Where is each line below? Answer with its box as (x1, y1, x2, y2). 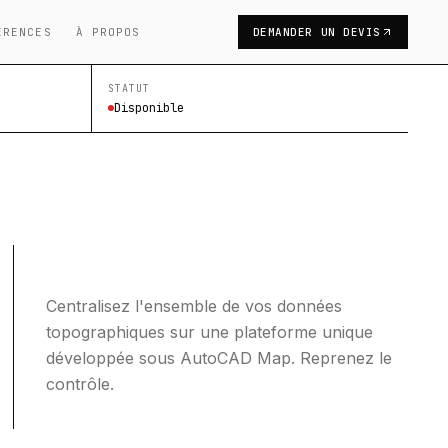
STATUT (108, 82, 150, 95)
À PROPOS (75, 25, 141, 39)
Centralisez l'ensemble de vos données (46, 296, 343, 316)
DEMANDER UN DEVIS (252, 25, 381, 39)
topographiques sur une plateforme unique (46, 322, 374, 342)
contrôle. (46, 374, 115, 394)
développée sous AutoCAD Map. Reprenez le (46, 348, 393, 368)
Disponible (114, 100, 184, 116)
